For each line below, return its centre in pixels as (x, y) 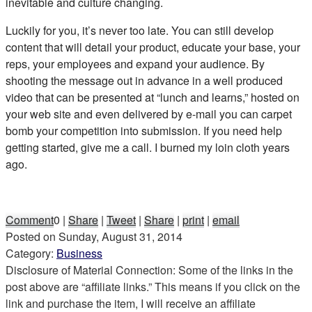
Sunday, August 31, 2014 (120, 236)
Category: (31, 253)
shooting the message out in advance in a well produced (144, 80)
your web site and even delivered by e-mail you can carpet (149, 114)
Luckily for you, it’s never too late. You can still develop (140, 30)
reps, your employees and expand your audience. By (135, 63)
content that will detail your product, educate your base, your (153, 47)
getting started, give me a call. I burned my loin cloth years (148, 147)
